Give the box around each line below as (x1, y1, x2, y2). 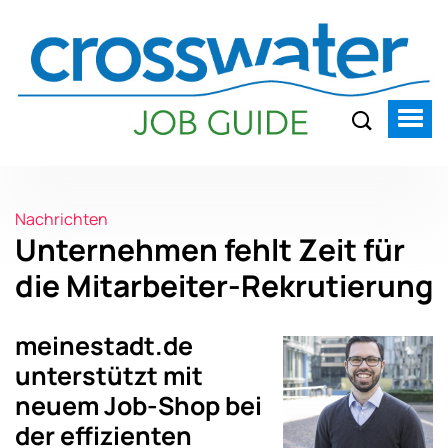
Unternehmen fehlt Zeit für (15, 228, 405, 270)
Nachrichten (15, 207, 108, 230)
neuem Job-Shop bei (15, 387, 262, 423)
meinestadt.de (15, 327, 193, 363)
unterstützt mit (15, 357, 203, 393)
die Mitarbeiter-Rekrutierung (15, 264, 433, 306)
